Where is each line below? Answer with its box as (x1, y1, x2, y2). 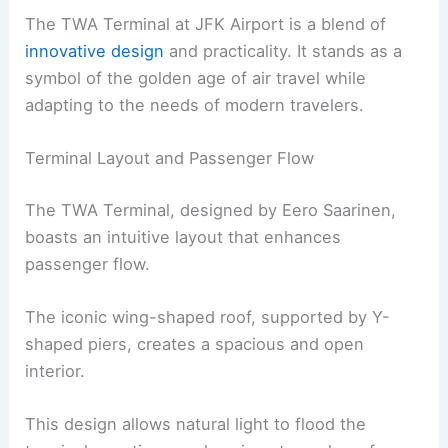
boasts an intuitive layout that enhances (25, 226, 342, 247)
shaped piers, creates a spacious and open (25, 334, 365, 355)
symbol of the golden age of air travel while (25, 67, 367, 88)
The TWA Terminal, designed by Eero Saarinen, (25, 199, 397, 220)
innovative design (25, 40, 165, 61)
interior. (25, 361, 86, 382)
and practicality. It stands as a (164, 40, 403, 61)
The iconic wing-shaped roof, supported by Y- (25, 307, 391, 328)
